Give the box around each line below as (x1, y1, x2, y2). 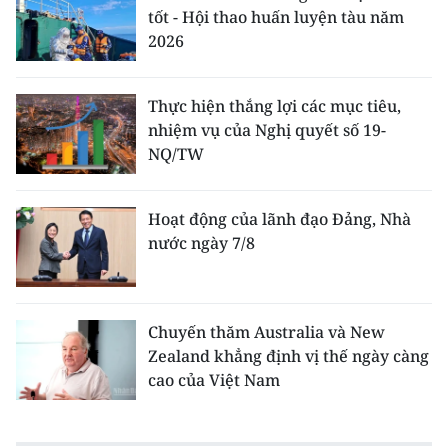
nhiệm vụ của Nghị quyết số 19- (148, 119, 386, 141)
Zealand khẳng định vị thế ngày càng (148, 345, 429, 367)
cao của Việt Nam (148, 369, 280, 391)
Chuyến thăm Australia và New (148, 321, 385, 343)
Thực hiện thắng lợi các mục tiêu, (148, 95, 401, 117)
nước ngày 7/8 (148, 232, 255, 254)
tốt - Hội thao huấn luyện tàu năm (148, 6, 404, 28)
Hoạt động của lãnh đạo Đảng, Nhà (148, 208, 411, 230)
